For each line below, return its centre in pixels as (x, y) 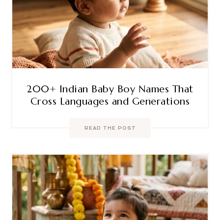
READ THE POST (110, 128)
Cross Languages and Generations (110, 101)
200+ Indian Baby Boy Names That (110, 89)
